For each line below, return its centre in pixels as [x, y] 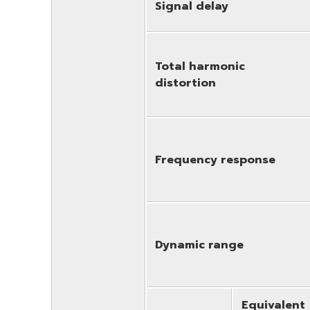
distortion [185, 83]
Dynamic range [199, 245]
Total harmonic [200, 66]
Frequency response [215, 159]
